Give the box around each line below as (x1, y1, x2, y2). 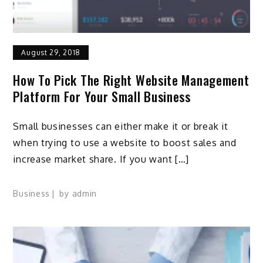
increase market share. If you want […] (13, 153, 190, 165)
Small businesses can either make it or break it (13, 120, 228, 132)
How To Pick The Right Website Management (13, 70, 249, 89)
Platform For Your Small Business (13, 86, 191, 106)
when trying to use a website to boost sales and (13, 136, 237, 149)
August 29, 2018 (21, 48, 80, 57)
